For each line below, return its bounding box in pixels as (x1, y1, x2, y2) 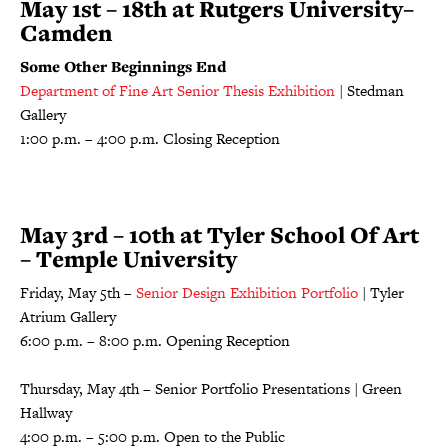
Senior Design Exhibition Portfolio (136, 282, 358, 303)
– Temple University (20, 243, 237, 274)
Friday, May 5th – (20, 282, 136, 303)
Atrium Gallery (20, 306, 116, 327)
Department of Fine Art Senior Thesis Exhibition (20, 80, 335, 101)
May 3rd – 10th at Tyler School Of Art (20, 219, 419, 250)
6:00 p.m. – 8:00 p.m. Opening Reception (20, 330, 290, 351)
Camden (20, 17, 112, 48)
